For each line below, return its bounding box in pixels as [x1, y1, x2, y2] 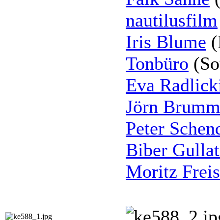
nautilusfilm [126, 10, 218, 31]
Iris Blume [126, 31, 206, 53]
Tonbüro [126, 53, 189, 74]
